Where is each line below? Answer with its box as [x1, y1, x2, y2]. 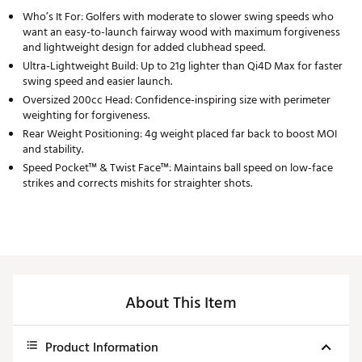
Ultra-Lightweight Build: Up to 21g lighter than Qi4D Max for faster [23, 57, 343, 76]
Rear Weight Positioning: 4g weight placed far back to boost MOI [23, 124, 337, 144]
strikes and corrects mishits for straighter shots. [23, 174, 252, 193]
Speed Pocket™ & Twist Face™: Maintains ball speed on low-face [23, 158, 333, 178]
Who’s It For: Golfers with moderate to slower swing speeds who [23, 7, 334, 27]
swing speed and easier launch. [23, 72, 172, 91]
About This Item [125, 290, 237, 317]
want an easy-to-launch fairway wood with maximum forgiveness [23, 23, 340, 42]
